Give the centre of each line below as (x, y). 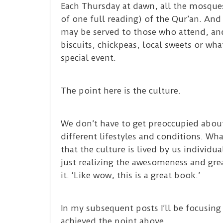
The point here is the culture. (121, 91)
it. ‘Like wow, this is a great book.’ (130, 175)
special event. (88, 58)
